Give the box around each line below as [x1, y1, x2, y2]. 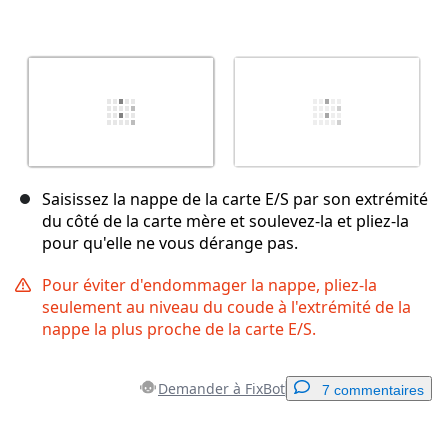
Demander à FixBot [158, 379, 285, 399]
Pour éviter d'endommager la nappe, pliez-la [42, 274, 377, 297]
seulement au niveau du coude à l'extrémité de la [42, 296, 411, 319]
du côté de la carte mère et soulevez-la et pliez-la [42, 210, 409, 233]
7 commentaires [322, 382, 424, 399]
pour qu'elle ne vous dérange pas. [42, 232, 298, 255]
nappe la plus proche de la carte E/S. [42, 318, 316, 341]
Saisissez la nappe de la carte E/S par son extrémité [42, 188, 428, 211]
